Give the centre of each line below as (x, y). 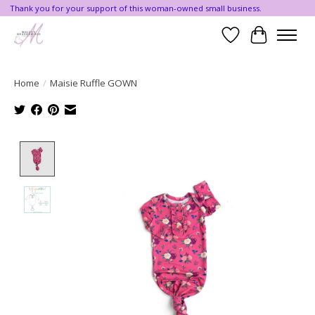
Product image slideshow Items (143, 149)
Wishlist (251, 43)
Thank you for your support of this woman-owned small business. (135, 8)
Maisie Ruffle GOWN (94, 83)
